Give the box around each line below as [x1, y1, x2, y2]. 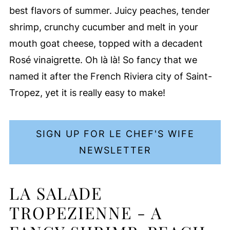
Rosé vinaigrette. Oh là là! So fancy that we [9, 54, 197, 65]
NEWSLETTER [79, 145, 151, 156]
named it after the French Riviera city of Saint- [9, 71, 212, 82]
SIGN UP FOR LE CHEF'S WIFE [35, 128, 195, 139]
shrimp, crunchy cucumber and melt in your [9, 22, 198, 32]
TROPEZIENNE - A [9, 201, 162, 223]
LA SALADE [9, 182, 102, 204]
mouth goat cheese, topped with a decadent [9, 38, 203, 49]
